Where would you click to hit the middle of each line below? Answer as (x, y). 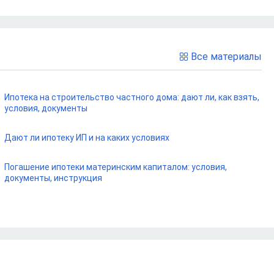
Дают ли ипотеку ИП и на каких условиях (87, 138)
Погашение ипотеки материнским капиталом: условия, (115, 167)
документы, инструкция (53, 178)
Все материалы (226, 56)
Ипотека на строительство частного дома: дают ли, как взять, (131, 97)
